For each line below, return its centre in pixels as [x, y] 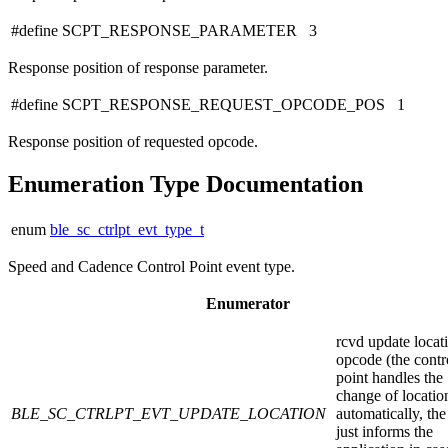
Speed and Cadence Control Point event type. [151, 267]
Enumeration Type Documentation [185, 184]
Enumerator [247, 304]
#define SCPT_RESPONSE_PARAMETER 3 [164, 31]
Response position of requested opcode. [133, 142]
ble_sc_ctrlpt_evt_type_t [127, 230]
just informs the [384, 432]
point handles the [389, 378]
